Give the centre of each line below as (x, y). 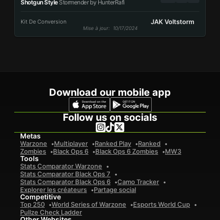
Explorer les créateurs (54, 190)
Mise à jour (96, 28)
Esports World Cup (162, 204)
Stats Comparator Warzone (61, 166)
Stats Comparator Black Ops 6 (65, 182)
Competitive (41, 197)
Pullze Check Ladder (51, 212)
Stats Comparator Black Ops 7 (65, 174)
